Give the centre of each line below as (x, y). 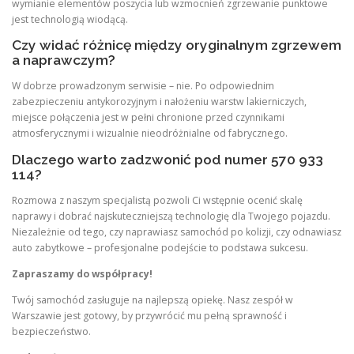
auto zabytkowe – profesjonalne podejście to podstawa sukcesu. (160, 247)
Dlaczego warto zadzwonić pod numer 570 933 (168, 159)
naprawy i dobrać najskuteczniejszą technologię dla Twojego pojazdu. (171, 216)
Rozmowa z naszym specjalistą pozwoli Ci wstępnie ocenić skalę (157, 200)
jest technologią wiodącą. (70, 20)
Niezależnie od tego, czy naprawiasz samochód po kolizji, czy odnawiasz (177, 232)
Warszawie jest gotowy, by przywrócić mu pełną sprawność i (149, 315)
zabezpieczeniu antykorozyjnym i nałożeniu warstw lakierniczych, (159, 102)
